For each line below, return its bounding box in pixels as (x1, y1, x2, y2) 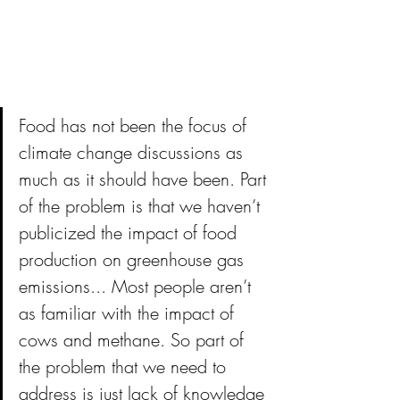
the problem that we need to (19, 354, 231, 379)
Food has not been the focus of (19, 112, 252, 137)
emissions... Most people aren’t (19, 273, 256, 298)
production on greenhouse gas (19, 246, 249, 271)
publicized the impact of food (19, 220, 242, 245)
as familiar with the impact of (19, 300, 239, 325)
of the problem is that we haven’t (19, 193, 265, 218)
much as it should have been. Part (19, 166, 271, 191)
